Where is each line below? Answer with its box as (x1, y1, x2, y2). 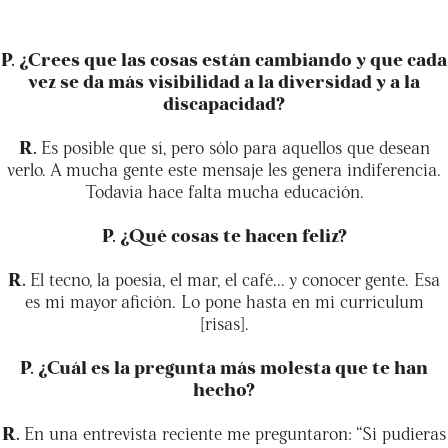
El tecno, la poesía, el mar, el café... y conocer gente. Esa (30, 266, 440, 290)
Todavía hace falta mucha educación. (84, 178, 364, 202)
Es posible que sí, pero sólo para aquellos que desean (40, 134, 430, 158)
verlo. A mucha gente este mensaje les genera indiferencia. (7, 156, 441, 180)
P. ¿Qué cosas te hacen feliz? (101, 222, 347, 246)
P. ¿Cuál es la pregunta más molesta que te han (20, 354, 428, 378)
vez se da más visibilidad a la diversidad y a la (28, 68, 420, 92)
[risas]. (199, 310, 249, 334)
